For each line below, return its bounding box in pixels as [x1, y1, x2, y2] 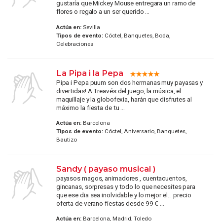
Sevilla [81, 23, 100, 31]
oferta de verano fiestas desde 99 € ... [56, 199, 164, 207]
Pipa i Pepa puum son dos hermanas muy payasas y [56, 78, 203, 86]
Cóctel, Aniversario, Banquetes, [103, 127, 186, 135]
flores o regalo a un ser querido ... [56, 7, 150, 16]
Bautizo [56, 136, 77, 143]
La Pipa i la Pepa [56, 68, 123, 78]
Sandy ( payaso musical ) [56, 163, 155, 174]
